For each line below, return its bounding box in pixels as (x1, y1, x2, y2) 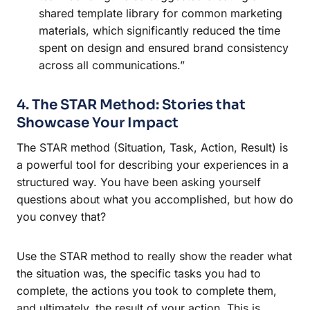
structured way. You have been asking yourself (17, 174, 261, 189)
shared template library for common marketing (39, 6, 282, 20)
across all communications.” (39, 57, 185, 72)
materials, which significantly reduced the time (39, 23, 280, 37)
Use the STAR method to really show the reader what (17, 248, 292, 263)
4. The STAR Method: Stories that (17, 95, 246, 113)
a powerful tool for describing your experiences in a (17, 157, 289, 172)
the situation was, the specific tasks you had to (17, 266, 261, 280)
